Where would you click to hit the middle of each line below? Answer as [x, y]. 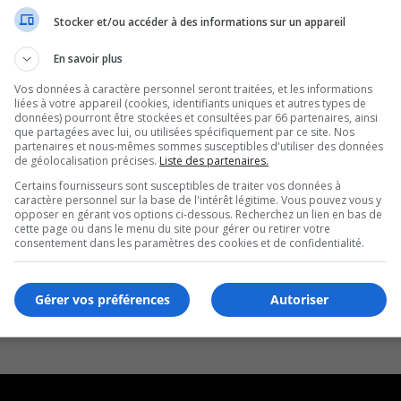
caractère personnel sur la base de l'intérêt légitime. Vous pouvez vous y [198, 200]
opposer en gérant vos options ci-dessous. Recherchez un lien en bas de [198, 214]
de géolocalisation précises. [87, 161]
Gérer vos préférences [102, 299]
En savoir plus [88, 59]
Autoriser [299, 299]
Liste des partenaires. [214, 161]
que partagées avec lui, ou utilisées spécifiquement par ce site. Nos [184, 132]
